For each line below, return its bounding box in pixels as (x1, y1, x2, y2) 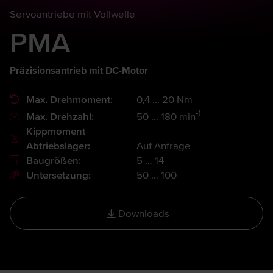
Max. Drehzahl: (26, 108, 94, 124)
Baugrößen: (26, 152, 81, 168)
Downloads (118, 205, 169, 221)
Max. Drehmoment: (26, 92, 113, 107)
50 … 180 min (136, 108, 196, 124)
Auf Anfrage (136, 138, 191, 153)
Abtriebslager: (26, 138, 90, 153)
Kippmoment (26, 123, 85, 138)
